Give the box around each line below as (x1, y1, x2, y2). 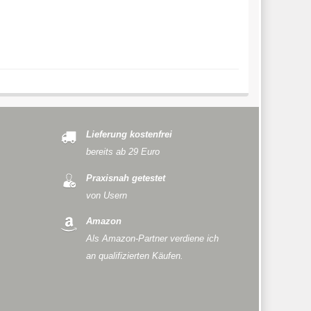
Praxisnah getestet (85, 173, 165, 183)
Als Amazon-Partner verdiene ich (85, 234, 219, 244)
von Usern (85, 190, 127, 201)
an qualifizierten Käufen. (85, 251, 183, 262)
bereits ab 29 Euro (85, 147, 160, 157)
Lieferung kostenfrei (85, 130, 172, 140)
